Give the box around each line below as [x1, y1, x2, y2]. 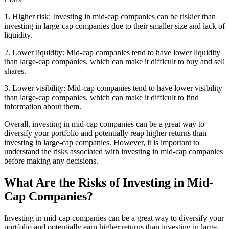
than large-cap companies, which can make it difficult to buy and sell [4, 57, 225, 66]
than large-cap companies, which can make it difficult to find [4, 93, 199, 102]
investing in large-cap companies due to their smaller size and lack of [4, 21, 225, 31]
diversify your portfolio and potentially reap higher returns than [4, 129, 207, 138]
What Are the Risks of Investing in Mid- [4, 175, 213, 189]
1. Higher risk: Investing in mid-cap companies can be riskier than [4, 12, 216, 21]
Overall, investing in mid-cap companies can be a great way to [4, 120, 204, 129]
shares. [4, 66, 26, 76]
